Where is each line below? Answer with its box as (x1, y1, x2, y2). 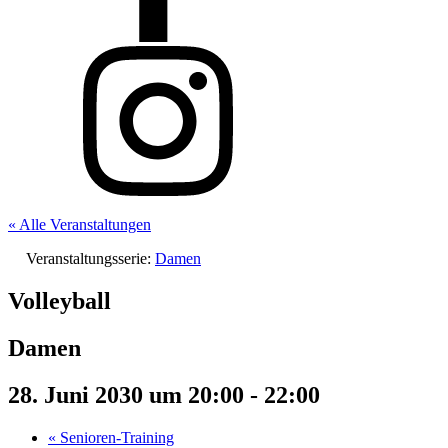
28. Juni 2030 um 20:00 (8, 381, 244, 408)
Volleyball (8, 287, 111, 314)
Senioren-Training (56, 428, 174, 446)
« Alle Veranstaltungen (8, 216, 151, 233)
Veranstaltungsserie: (26, 250, 155, 267)
